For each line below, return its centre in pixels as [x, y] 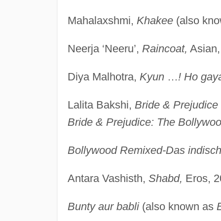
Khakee [155, 20]
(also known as [178, 206]
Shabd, [165, 178]
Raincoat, [165, 48]
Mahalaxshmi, [102, 20]
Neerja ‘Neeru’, [105, 48]
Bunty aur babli [103, 206]
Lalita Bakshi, [101, 105]
